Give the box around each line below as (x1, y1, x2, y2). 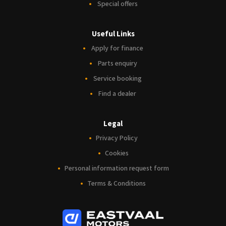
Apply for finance (91, 43, 143, 53)
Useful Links (91, 28, 135, 39)
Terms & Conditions (87, 178, 146, 189)
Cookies (104, 148, 129, 158)
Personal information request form (64, 163, 169, 174)
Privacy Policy (95, 133, 138, 143)
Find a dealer (98, 88, 136, 99)
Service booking (93, 73, 142, 84)
